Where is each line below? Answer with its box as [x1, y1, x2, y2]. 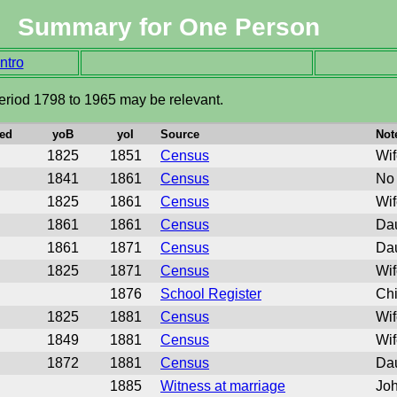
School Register [160, 286, 261, 301]
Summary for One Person [17, 13, 320, 41]
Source [160, 128, 199, 141]
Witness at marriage [160, 378, 285, 393]
